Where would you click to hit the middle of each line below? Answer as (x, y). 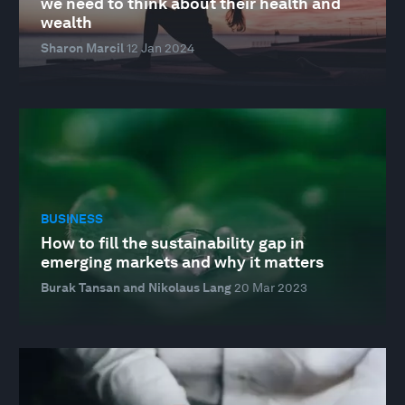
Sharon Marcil (82, 47)
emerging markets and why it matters (182, 261)
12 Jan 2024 (160, 47)
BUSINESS (72, 219)
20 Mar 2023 (271, 287)
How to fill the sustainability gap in (173, 242)
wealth (66, 22)
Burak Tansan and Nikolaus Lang (136, 287)
